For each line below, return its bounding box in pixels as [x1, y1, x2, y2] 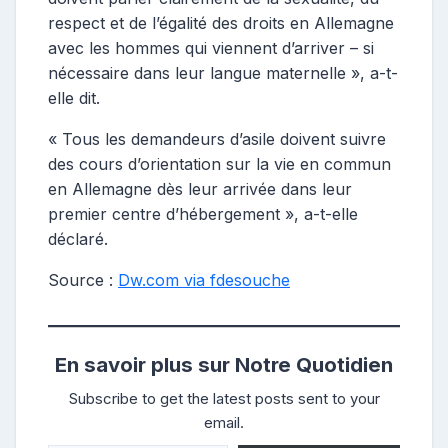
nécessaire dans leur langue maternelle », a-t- [48, 63, 398, 84]
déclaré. [48, 229, 108, 250]
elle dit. [48, 88, 100, 109]
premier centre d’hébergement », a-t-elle [48, 204, 358, 225]
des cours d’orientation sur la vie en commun [48, 154, 391, 175]
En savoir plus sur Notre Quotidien [55, 352, 393, 378]
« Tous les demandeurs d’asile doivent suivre [48, 129, 386, 150]
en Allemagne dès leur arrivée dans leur [48, 179, 352, 200]
